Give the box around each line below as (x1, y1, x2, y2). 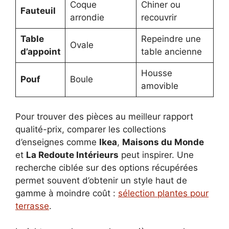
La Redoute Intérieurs (26, 149, 119, 160)
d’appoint (20, 47, 61, 57)
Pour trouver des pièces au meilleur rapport (15, 111, 193, 122)
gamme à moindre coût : (15, 188, 118, 198)
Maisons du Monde (122, 136, 204, 147)
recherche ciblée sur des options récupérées (15, 162, 198, 173)
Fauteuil (20, 6, 56, 16)
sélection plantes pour (118, 188, 209, 198)
